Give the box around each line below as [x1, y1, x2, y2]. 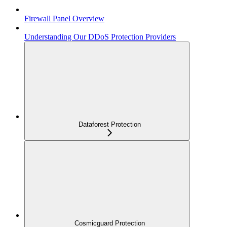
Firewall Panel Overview [24, 14, 104, 23]
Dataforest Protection [78, 121, 141, 129]
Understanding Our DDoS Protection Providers [24, 32, 176, 42]
